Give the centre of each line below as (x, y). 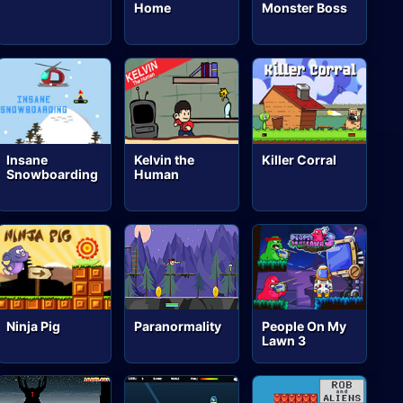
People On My (304, 326)
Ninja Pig (34, 326)
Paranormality (178, 326)
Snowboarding (53, 175)
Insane (27, 160)
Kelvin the (165, 160)
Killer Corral (300, 160)
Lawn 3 (284, 340)
